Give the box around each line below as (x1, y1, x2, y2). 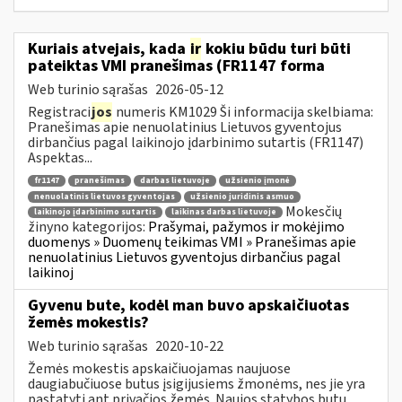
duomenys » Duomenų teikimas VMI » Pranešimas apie (28, 232, 356, 253)
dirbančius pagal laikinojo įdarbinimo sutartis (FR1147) (28, 132, 363, 153)
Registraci (28, 101, 91, 122)
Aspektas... (28, 147, 92, 168)
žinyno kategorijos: (28, 217, 148, 238)
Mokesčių (285, 201, 342, 222)
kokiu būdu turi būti (202, 37, 351, 60)
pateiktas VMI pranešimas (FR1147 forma (28, 54, 325, 77)
